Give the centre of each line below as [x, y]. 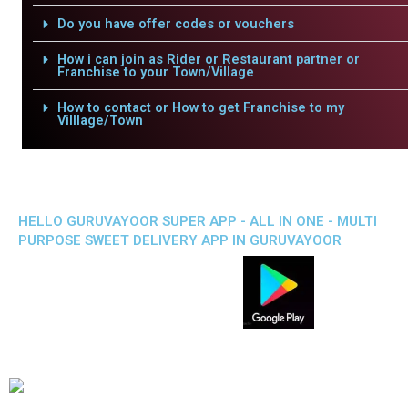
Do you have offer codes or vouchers [175, 24]
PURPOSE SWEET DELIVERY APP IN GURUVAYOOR [180, 240]
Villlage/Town [100, 120]
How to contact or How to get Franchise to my [200, 107]
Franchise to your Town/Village [155, 72]
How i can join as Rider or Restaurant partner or [208, 59]
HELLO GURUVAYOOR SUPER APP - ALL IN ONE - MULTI [198, 221]
